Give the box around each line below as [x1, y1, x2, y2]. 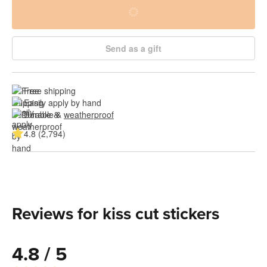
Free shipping [24, 84, 76, 97]
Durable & [24, 108, 64, 120]
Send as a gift [105, 42, 162, 54]
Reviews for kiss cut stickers [12, 203, 219, 224]
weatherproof [64, 108, 114, 120]
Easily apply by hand [24, 96, 101, 108]
